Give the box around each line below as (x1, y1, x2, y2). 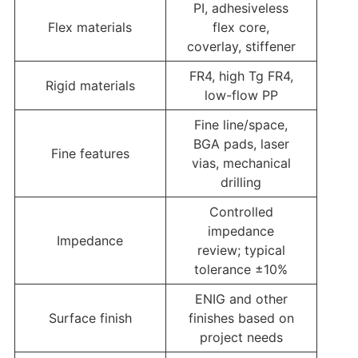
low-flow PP (204, 86, 278, 103)
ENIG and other (194, 290, 288, 307)
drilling (221, 173, 262, 190)
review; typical (197, 241, 285, 258)
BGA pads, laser (193, 135, 289, 152)
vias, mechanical (191, 154, 291, 171)
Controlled (209, 203, 273, 220)
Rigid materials (45, 77, 135, 93)
